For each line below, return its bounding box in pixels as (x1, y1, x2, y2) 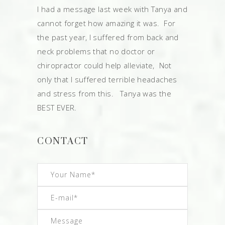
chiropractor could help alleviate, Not (37, 60, 172, 70)
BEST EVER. (37, 102, 77, 113)
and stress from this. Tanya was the (37, 88, 171, 98)
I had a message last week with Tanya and (37, 4, 187, 14)
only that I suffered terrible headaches (37, 74, 177, 84)
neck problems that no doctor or (37, 46, 155, 56)
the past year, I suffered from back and (37, 32, 179, 42)
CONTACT (37, 136, 88, 147)
